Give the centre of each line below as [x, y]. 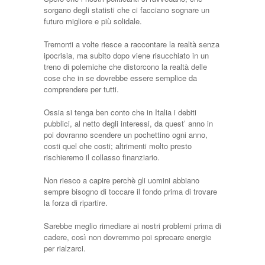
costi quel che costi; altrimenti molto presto [118, 146]
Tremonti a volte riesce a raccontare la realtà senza [132, 44]
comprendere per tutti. [81, 89]
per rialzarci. [65, 248]
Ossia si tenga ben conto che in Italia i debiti [120, 112]
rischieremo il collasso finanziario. [102, 157]
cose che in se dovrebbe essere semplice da [120, 78]
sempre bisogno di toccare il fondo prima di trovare [130, 191]
